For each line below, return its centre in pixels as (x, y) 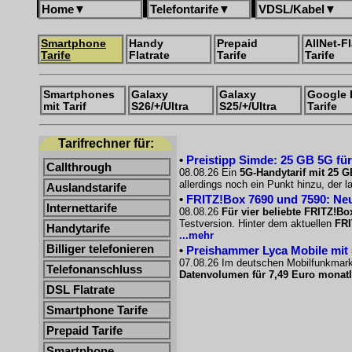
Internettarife (82, 208)
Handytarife (78, 229)
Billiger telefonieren (100, 249)
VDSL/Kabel (291, 9)
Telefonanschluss (94, 269)
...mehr (196, 235)
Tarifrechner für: (106, 143)
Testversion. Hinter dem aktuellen (257, 224)
